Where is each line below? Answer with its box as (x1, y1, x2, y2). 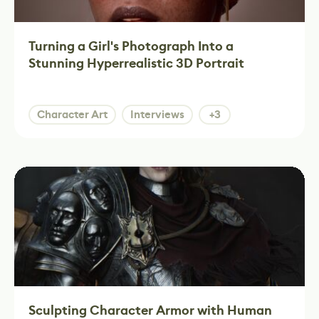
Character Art (37, 108, 108, 122)
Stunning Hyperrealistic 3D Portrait (28, 55, 244, 72)
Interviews (130, 108, 184, 122)
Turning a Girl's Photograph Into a (28, 38, 234, 55)
